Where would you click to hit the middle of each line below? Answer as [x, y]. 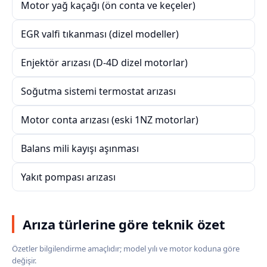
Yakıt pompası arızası [68, 177]
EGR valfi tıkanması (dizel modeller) [100, 34]
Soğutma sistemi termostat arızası [98, 91]
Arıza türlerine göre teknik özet [124, 224]
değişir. [24, 260]
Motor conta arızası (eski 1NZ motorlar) [110, 120]
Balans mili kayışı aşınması [80, 148]
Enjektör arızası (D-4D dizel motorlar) [104, 63]
